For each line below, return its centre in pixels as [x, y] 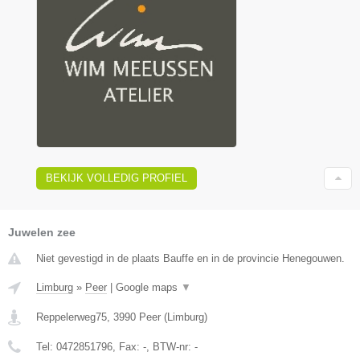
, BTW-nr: [170, 347]
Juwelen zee [42, 233]
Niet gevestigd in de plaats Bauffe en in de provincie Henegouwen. [190, 259]
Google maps [148, 288]
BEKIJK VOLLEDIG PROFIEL [117, 178]
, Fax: [128, 347]
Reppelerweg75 [72, 317]
